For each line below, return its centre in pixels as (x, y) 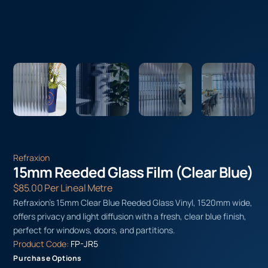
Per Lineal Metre (77, 188)
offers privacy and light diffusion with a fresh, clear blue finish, (130, 216)
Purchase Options (48, 258)
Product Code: (42, 243)
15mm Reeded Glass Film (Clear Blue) (133, 172)
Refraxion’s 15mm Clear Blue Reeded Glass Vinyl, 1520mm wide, (133, 202)
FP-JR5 (85, 243)
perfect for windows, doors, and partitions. (95, 230)
